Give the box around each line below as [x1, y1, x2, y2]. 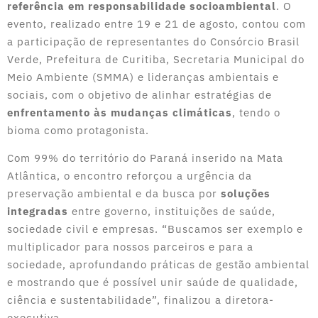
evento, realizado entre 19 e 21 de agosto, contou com [7, 17, 306, 31]
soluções [221, 186, 270, 200]
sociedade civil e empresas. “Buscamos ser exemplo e [7, 221, 303, 236]
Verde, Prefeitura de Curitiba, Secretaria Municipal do [7, 53, 305, 67]
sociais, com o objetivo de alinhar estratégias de [7, 88, 272, 102]
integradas [7, 204, 72, 218]
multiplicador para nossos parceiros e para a [7, 239, 253, 253]
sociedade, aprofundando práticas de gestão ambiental [7, 257, 309, 271]
